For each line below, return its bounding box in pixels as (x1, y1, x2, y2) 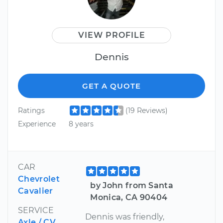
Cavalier (18, 186, 53, 196)
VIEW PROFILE (78, 30, 145, 40)
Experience (18, 119, 56, 129)
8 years (68, 119, 94, 129)
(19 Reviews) (125, 106, 168, 115)
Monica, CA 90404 (90, 192, 168, 202)
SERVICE (18, 205, 54, 215)
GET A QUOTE (82, 81, 141, 91)
